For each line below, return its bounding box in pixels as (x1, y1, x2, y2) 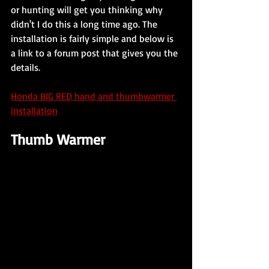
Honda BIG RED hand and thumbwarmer (11, 89, 177, 102)
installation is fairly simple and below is (11, 32, 176, 44)
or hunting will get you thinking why (11, 3, 165, 16)
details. (11, 61, 43, 73)
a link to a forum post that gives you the (11, 46, 180, 59)
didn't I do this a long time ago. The (11, 17, 160, 30)
